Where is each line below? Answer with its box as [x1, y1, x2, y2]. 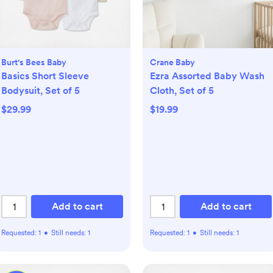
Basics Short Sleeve [1, 70, 89, 82]
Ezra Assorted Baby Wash [150, 70, 264, 82]
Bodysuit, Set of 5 [1, 85, 80, 97]
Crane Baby [150, 57, 195, 68]
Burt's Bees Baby [1, 57, 66, 68]
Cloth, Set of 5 [150, 85, 214, 97]
